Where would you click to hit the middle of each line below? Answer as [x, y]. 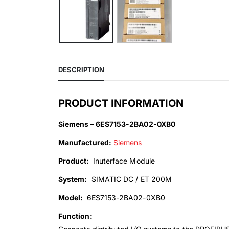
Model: [72, 198]
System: [73, 179]
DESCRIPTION [81, 70]
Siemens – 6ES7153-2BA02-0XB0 [117, 124]
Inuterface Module [123, 161]
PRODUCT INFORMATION [121, 104]
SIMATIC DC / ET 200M [130, 179]
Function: [75, 216]
